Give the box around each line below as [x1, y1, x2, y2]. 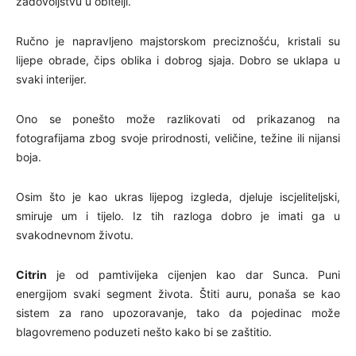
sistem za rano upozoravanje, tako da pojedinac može [16, 306, 340, 320]
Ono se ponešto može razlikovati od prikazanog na [16, 112, 340, 126]
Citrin [16, 268, 47, 282]
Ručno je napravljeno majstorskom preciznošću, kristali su [16, 34, 340, 48]
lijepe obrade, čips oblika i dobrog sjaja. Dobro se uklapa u [16, 53, 340, 68]
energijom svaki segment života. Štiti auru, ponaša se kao [16, 287, 340, 301]
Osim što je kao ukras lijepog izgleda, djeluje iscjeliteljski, [16, 190, 340, 204]
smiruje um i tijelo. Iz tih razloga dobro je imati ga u [16, 209, 340, 223]
